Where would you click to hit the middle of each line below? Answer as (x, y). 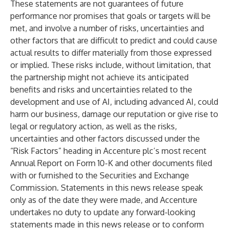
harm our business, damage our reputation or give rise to (114, 114)
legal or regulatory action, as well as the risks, (94, 126)
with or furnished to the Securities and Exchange (100, 175)
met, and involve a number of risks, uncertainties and (107, 28)
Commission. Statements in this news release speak (107, 188)
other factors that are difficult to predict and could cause (114, 40)
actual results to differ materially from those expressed (111, 53)
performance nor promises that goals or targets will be (110, 16)
